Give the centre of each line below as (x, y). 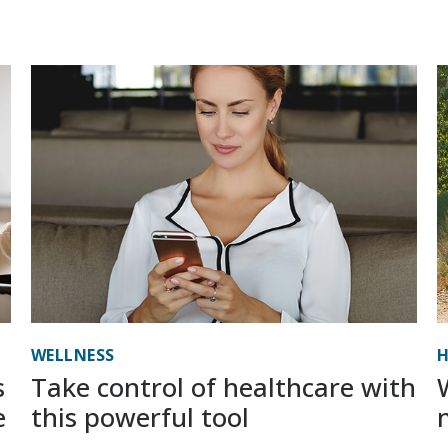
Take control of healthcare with (223, 387)
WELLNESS (72, 355)
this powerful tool (139, 417)
